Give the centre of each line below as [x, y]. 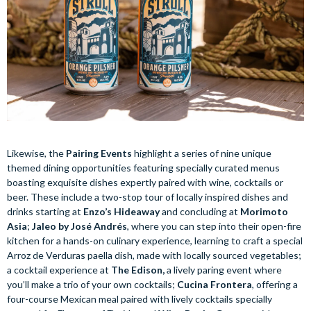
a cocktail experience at [59, 270]
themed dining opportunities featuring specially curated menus [143, 168]
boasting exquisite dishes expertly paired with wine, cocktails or [145, 183]
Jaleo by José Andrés [79, 226]
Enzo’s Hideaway [121, 212]
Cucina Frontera [213, 285]
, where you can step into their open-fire [214, 226]
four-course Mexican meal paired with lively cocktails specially [140, 299]
